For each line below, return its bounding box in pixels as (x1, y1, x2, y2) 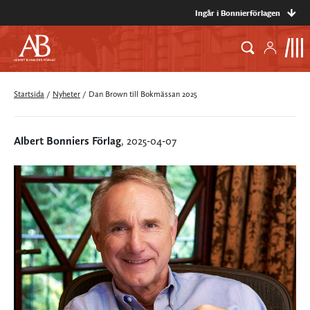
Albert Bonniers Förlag (14, 134, 121, 147)
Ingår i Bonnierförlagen (195, 7, 280, 19)
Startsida (14, 89, 44, 99)
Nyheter (53, 89, 80, 99)
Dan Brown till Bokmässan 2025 (89, 89, 197, 99)
